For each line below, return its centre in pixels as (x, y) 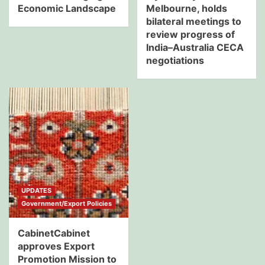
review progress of (190, 34)
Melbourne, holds (186, 8)
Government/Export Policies (67, 203)
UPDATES (36, 190)
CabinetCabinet (54, 233)
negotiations (175, 60)
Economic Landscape (67, 8)
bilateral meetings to (193, 21)
